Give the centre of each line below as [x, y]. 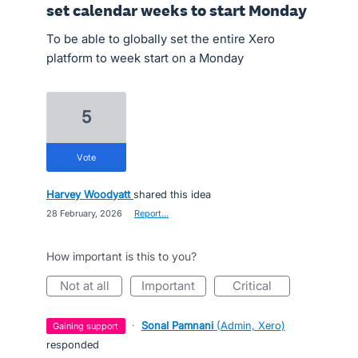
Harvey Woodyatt [88, 194]
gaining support [89, 326]
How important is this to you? [121, 256]
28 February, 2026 [84, 213]
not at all [89, 286]
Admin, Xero [251, 325]
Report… [151, 213]
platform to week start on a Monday [145, 58]
